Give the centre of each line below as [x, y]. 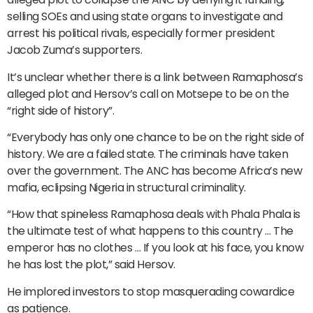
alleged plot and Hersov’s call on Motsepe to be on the [148, 94]
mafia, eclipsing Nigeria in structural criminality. [126, 188]
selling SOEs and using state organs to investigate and [145, 17]
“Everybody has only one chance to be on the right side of [156, 138]
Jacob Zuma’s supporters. [74, 50]
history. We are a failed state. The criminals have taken [147, 154]
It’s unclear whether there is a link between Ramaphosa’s [155, 77]
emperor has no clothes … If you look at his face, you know [155, 248]
